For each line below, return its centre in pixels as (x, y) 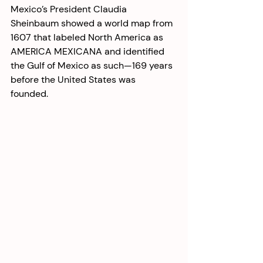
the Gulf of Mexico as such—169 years (93, 65)
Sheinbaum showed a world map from (93, 23)
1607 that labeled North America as (88, 37)
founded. (31, 94)
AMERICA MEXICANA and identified (89, 51)
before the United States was (74, 80)
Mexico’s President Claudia (70, 9)
